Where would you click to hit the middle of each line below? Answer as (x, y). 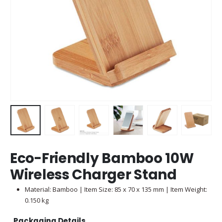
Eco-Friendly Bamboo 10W (102, 158)
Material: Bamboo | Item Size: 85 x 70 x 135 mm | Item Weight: (116, 189)
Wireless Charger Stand (93, 174)
